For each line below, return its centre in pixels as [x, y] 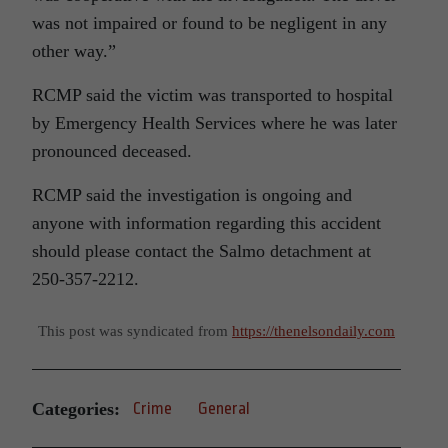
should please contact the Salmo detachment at [201, 251]
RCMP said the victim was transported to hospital [212, 95]
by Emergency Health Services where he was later [214, 123]
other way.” [74, 51]
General [224, 409]
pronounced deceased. [112, 151]
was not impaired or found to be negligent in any [209, 23]
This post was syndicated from [135, 331]
